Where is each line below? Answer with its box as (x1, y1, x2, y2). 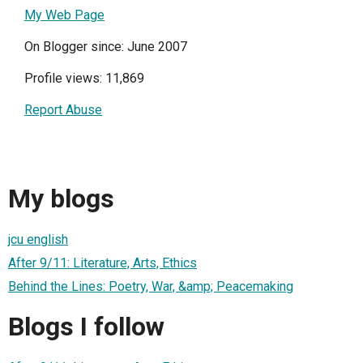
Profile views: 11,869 (24, 70, 144, 86)
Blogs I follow (8, 311, 164, 343)
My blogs (8, 183, 114, 215)
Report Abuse (24, 102, 102, 117)
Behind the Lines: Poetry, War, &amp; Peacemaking (8, 278, 293, 294)
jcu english (8, 231, 68, 247)
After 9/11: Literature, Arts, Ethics (8, 254, 197, 271)
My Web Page (24, 7, 105, 23)
